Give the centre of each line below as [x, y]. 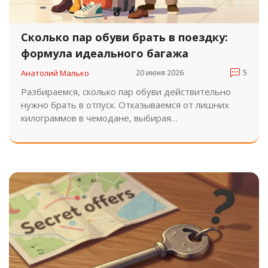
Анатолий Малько [55, 73]
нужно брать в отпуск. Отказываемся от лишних [125, 104]
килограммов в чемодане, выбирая [96, 118]
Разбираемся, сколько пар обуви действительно [126, 91]
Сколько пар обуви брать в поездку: [124, 37]
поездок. [40, 144]
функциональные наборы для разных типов [116, 131]
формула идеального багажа [105, 53]
